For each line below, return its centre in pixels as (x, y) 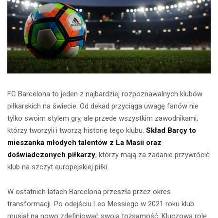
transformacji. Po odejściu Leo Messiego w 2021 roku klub (101, 204)
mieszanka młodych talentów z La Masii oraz (84, 143)
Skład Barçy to (171, 131)
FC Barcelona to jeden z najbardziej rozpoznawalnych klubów (105, 94)
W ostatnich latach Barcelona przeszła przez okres (89, 192)
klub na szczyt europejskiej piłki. (58, 167)
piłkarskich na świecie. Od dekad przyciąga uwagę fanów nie (103, 106)
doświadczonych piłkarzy (51, 155)
